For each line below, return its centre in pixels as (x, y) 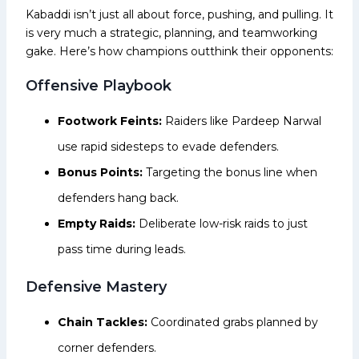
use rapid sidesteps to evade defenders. (168, 146)
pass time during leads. (122, 249)
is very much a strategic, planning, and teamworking (171, 32)
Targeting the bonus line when (230, 172)
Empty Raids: (97, 223)
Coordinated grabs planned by (234, 322)
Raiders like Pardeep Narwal (242, 121)
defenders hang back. (118, 198)
